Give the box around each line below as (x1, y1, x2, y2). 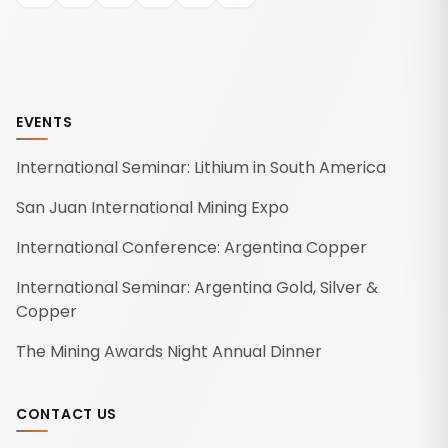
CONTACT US (16, 404, 117, 425)
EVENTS (16, 112, 73, 133)
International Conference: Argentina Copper (16, 236, 367, 260)
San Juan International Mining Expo (16, 196, 289, 220)
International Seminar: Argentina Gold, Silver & (16, 276, 378, 300)
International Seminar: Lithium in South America (16, 156, 386, 180)
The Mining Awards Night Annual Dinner (16, 340, 322, 364)
